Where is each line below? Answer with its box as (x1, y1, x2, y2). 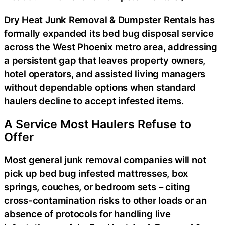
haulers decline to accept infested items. (4, 95, 184, 106)
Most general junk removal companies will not (4, 154, 206, 165)
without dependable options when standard (4, 81, 196, 93)
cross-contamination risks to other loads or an (4, 195, 207, 206)
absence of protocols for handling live (4, 208, 171, 219)
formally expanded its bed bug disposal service (4, 27, 214, 39)
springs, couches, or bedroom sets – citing (4, 181, 190, 192)
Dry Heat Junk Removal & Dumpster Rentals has (4, 14, 215, 25)
